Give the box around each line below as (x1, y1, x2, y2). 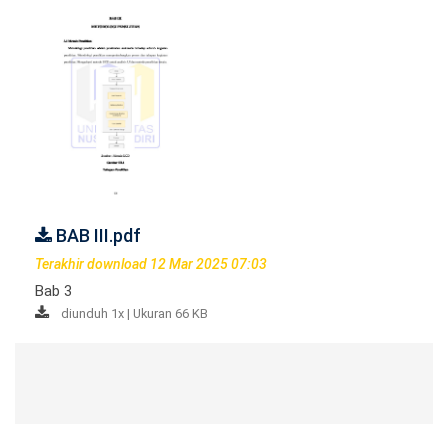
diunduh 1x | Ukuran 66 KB (61, 305, 208, 321)
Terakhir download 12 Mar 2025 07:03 (35, 255, 267, 272)
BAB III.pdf (52, 224, 141, 246)
